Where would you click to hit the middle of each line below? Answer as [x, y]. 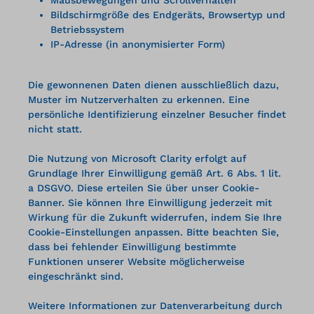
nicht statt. [55, 129]
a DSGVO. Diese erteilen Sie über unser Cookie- [144, 187]
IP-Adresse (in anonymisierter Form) [138, 44]
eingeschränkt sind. [76, 276]
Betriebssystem [87, 29]
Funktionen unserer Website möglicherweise [136, 261]
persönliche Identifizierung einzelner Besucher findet [157, 114]
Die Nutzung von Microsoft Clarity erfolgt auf [137, 158]
